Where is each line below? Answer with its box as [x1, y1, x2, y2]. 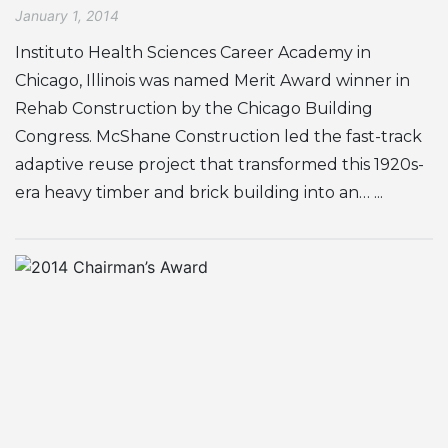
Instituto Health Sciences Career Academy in [15, 42, 371, 62]
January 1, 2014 [15, 6, 119, 24]
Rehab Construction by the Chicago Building [15, 98, 373, 118]
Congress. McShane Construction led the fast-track [15, 126, 422, 146]
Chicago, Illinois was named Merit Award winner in [15, 70, 410, 90]
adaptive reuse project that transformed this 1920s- [15, 154, 424, 174]
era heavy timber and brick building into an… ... [15, 182, 383, 202]
